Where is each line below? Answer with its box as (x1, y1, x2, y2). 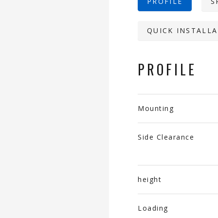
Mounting (138, 104, 174, 113)
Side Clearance (138, 132, 194, 142)
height (138, 175, 162, 184)
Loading (138, 203, 168, 213)
